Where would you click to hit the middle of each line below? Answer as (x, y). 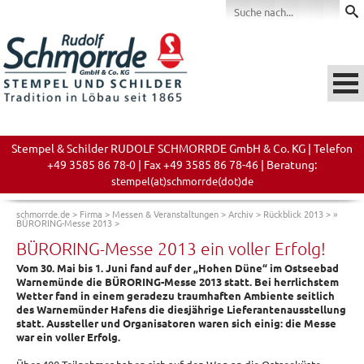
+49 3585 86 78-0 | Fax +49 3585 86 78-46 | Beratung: (182, 164)
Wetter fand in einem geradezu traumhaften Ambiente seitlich (175, 295)
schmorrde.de (43, 214)
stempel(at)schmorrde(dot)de (182, 181)
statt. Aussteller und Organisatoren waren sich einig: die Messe (176, 323)
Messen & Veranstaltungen (165, 214)
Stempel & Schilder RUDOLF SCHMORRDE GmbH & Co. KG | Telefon (182, 148)
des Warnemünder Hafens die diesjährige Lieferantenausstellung (181, 309)
